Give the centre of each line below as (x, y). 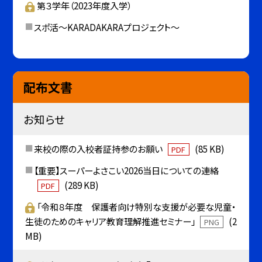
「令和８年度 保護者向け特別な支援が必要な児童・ (137, 206)
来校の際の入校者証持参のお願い (99, 149)
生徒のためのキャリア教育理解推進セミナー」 (111, 221)
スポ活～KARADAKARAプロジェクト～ (106, 27)
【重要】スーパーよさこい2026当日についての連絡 (126, 170)
